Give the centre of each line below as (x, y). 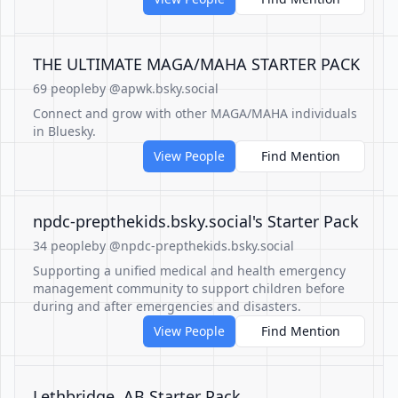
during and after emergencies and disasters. (167, 306)
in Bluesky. (64, 131)
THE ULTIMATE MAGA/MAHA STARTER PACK (196, 64)
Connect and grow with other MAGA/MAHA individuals (195, 113)
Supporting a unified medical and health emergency (189, 271)
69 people (62, 88)
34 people (62, 246)
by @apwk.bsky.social (155, 88)
